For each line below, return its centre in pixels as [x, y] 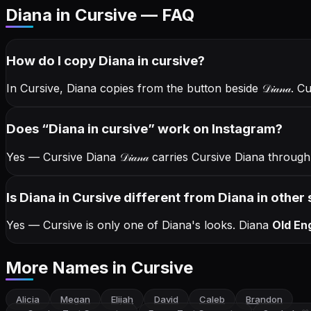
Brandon [264, 300]
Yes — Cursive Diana [63, 157]
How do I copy [52, 60]
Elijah [122, 300]
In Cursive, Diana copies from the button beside [134, 89]
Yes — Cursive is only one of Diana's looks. [123, 225]
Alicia [28, 300]
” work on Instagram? [215, 129]
